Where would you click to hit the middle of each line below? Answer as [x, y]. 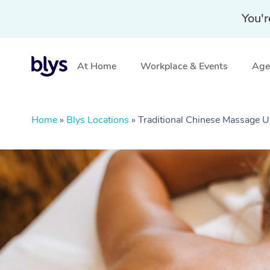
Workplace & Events [184, 66]
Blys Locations [98, 120]
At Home [97, 66]
